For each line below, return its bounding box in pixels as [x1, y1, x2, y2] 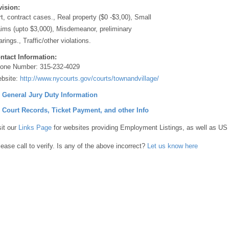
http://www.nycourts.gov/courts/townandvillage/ [20, 75, 159, 82]
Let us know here [147, 142, 198, 150]
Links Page [18, 124, 52, 131]
